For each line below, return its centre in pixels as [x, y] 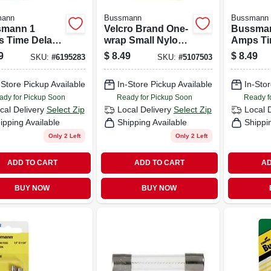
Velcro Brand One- [146, 28]
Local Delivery [144, 109]
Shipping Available [152, 122]
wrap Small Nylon [144, 40]
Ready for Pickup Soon [154, 97]
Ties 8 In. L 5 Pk [139, 51]
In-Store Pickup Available [165, 84]
